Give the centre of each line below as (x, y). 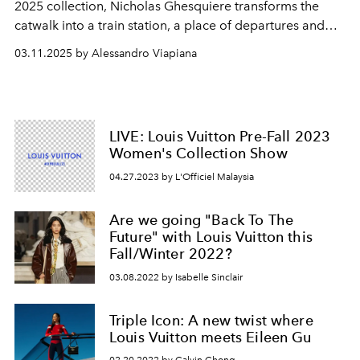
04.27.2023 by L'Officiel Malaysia (182, 176)
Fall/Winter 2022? (171, 254)
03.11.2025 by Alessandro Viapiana (106, 53)
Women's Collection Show (198, 153)
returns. (37, 45)
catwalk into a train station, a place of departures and (170, 25)
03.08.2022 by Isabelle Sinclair (176, 277)
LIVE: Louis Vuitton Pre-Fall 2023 (220, 137)
